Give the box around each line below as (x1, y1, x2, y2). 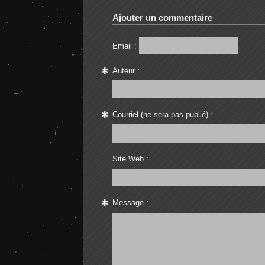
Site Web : (112, 154, 148, 163)
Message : (112, 198, 148, 207)
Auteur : (112, 66, 140, 76)
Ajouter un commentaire (112, 12, 212, 23)
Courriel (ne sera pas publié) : (112, 110, 213, 119)
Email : (112, 41, 137, 50)
